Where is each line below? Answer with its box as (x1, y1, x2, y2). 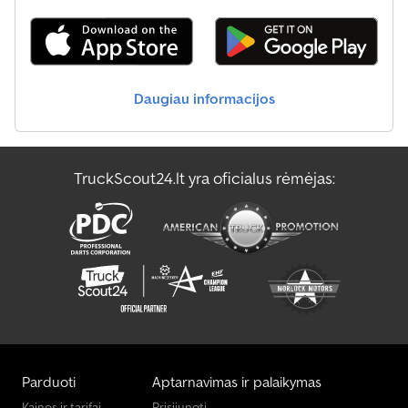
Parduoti (22, 372, 76, 392)
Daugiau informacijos (133, 89, 275, 108)
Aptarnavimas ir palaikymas (152, 372, 321, 392)
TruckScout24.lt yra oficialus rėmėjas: (73, 168, 335, 189)
